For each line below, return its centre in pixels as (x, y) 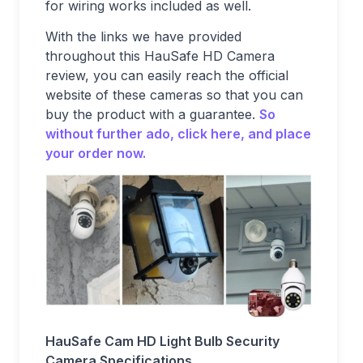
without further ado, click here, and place (178, 134)
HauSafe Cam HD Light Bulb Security (162, 342)
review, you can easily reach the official (167, 76)
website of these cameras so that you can (174, 95)
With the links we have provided (143, 37)
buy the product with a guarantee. (152, 115)
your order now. (96, 154)
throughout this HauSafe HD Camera (160, 56)
